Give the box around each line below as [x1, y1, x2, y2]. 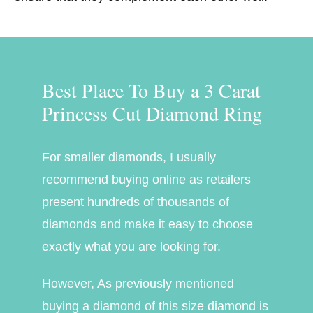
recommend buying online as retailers [42, 172, 251, 187]
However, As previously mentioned [42, 277, 234, 291]
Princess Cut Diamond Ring [42, 99, 262, 126]
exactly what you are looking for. [42, 239, 221, 254]
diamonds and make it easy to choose [42, 217, 253, 231]
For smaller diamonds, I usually [42, 150, 216, 164]
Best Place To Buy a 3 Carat [42, 76, 261, 103]
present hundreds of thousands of [42, 194, 229, 209]
